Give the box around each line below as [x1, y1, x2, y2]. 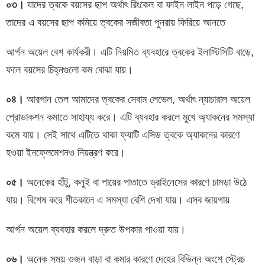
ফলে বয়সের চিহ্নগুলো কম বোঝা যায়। [6, 63, 133, 76]
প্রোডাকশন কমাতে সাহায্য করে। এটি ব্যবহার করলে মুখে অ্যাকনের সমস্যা [6, 111, 254, 123]
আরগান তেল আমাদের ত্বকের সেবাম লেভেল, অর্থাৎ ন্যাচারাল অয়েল [24, 93, 250, 105]
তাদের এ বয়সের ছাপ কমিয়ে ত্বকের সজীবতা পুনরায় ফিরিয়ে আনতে [6, 16, 225, 28]
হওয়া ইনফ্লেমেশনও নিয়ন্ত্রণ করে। [6, 146, 125, 159]
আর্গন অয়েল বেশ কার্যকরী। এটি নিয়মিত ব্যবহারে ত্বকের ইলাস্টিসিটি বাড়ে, [6, 46, 254, 58]
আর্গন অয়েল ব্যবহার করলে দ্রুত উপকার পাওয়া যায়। [6, 223, 186, 235]
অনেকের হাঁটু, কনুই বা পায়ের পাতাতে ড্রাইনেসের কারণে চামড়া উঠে [24, 176, 247, 188]
